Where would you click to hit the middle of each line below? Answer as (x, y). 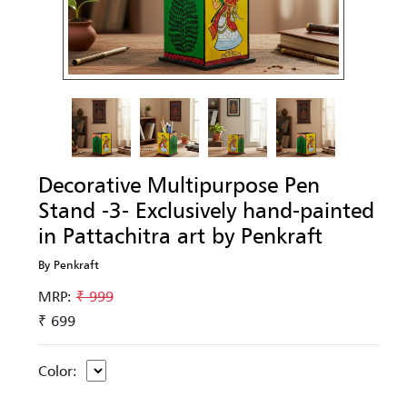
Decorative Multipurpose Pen (179, 184)
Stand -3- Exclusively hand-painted (206, 210)
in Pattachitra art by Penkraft (180, 235)
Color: (57, 370)
